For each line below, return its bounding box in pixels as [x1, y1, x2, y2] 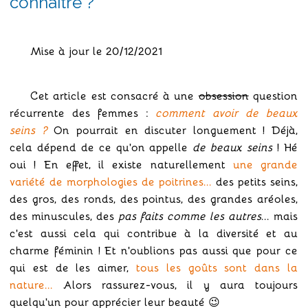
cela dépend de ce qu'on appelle [10, 139, 193, 155]
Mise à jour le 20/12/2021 [30, 43, 162, 59]
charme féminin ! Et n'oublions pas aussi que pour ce [10, 242, 298, 258]
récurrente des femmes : [10, 104, 156, 121]
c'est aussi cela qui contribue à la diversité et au [10, 225, 298, 241]
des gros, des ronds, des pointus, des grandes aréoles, [10, 190, 298, 207]
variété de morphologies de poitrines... [10, 173, 212, 190]
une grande [232, 156, 298, 173]
